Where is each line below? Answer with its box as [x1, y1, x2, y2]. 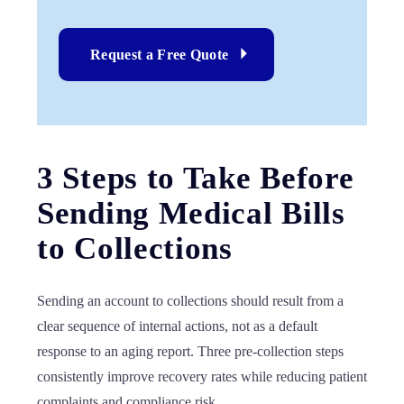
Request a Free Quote [90, 46, 229, 62]
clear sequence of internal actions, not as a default [37, 318, 317, 334]
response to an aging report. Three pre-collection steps [37, 344, 344, 359]
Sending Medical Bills [37, 196, 345, 231]
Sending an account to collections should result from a [37, 293, 344, 308]
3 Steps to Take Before [37, 161, 354, 196]
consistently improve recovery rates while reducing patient [37, 369, 367, 384]
